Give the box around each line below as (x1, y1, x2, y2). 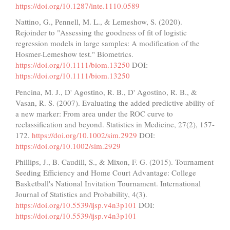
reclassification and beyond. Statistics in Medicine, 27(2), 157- (15, 119, 215, 129)
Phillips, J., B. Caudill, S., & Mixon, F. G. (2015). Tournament (15, 157, 214, 167)
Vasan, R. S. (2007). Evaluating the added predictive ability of (15, 97, 214, 108)
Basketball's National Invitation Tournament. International (15, 178, 201, 189)
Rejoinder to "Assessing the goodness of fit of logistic (15, 27, 187, 38)
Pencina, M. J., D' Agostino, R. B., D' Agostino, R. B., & (15, 86, 197, 97)
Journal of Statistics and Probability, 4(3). (15, 189, 147, 200)
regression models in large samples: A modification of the (15, 38, 200, 49)
